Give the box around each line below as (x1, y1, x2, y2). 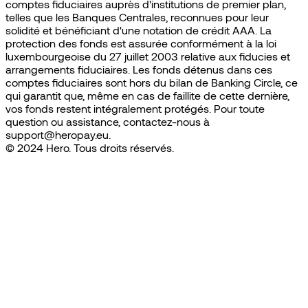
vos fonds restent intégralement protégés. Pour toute (5, 101, 265, 115)
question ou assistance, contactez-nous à (5, 114, 210, 128)
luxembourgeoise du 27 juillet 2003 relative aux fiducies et (5, 49, 290, 63)
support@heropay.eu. (5, 127, 111, 141)
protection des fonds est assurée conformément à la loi (5, 36, 276, 49)
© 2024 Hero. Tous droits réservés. (5, 140, 174, 154)
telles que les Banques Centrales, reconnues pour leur (5, 10, 269, 23)
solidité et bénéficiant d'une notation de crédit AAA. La (5, 23, 272, 36)
